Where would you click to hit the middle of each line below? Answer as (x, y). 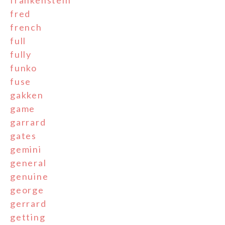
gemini (26, 149)
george (27, 190)
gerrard (28, 204)
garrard (28, 122)
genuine (29, 177)
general (28, 163)
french (26, 27)
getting (28, 217)
